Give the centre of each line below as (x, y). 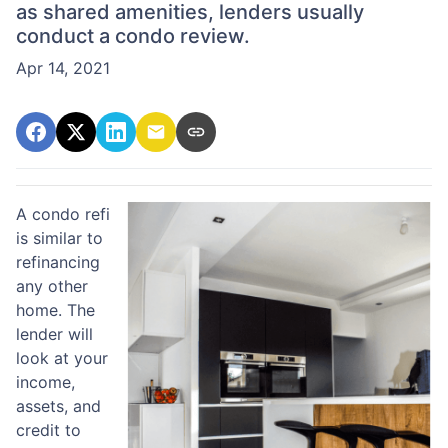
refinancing (58, 262)
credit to (48, 430)
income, (45, 382)
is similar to (59, 238)
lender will (54, 334)
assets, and (58, 406)
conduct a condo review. (133, 36)
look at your (62, 358)
